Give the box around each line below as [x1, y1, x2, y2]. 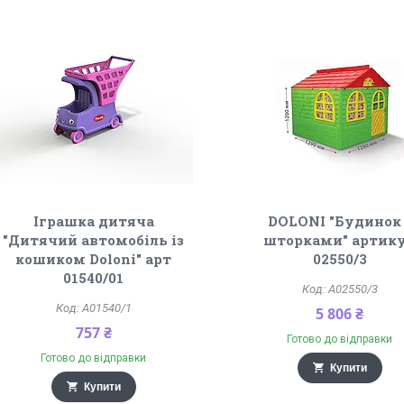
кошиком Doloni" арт [15, 250, 172, 268]
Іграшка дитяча [32, 212, 154, 230]
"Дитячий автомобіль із [3, 231, 185, 249]
